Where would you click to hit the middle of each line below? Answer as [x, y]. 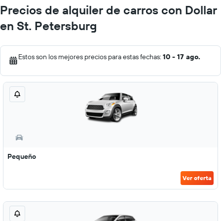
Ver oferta [197, 178]
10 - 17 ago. [182, 57]
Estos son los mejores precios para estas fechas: [91, 57]
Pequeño [22, 156]
